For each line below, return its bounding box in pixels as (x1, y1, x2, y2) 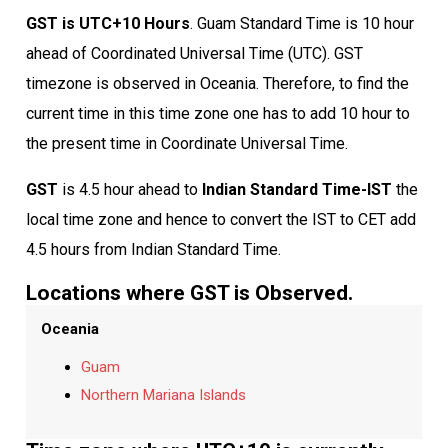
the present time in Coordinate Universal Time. (25, 133, 348, 153)
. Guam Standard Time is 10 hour (189, 13, 414, 33)
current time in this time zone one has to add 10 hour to (25, 103, 410, 123)
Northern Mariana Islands (80, 385, 246, 404)
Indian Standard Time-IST (201, 179, 392, 199)
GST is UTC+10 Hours (25, 13, 190, 33)
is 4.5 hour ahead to (57, 179, 202, 199)
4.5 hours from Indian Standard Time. (25, 239, 281, 259)
